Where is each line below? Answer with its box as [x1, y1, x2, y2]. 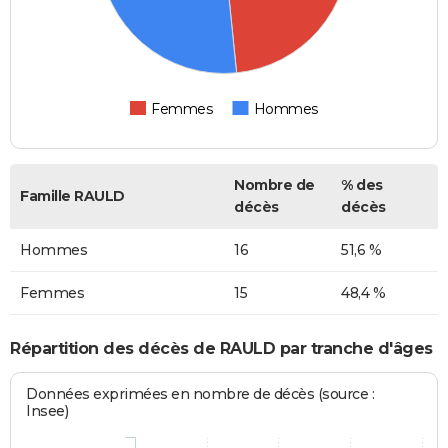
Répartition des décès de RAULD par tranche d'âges [10, 338, 433, 358]
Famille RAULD [20, 187, 125, 206]
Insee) [26, 402, 69, 421]
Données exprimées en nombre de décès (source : [26, 385, 375, 404]
